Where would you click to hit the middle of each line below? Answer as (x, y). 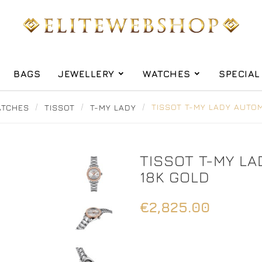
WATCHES (167, 74)
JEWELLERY (86, 74)
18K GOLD (175, 177)
